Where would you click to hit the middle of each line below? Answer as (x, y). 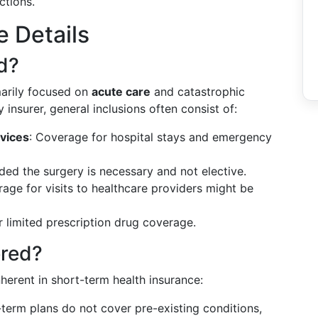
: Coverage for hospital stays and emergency (150, 137)
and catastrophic (198, 92)
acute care (121, 92)
